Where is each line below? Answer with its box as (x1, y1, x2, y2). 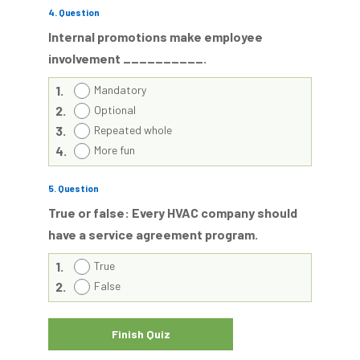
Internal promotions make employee (48, 29, 263, 44)
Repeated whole (94, 123, 172, 137)
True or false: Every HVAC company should (48, 205, 297, 220)
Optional (94, 103, 136, 117)
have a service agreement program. (48, 227, 258, 242)
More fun (94, 143, 135, 157)
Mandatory (94, 83, 146, 96)
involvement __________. (48, 51, 207, 66)
